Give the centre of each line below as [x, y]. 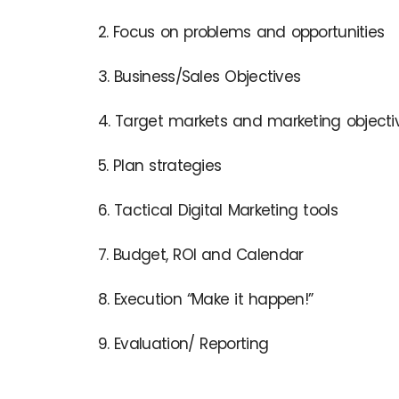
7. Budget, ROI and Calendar [200, 254]
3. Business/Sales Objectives [199, 76]
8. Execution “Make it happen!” [205, 299]
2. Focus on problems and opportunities [241, 32]
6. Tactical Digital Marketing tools [217, 210]
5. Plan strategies [159, 165]
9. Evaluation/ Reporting [183, 343]
